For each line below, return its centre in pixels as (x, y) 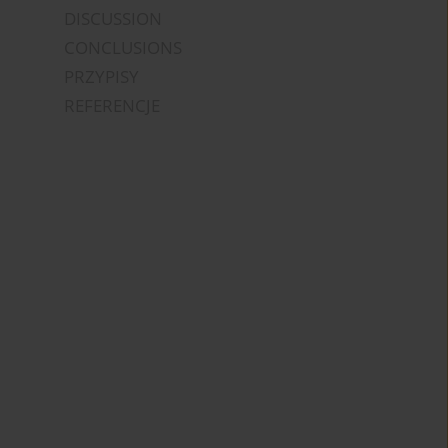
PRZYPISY (102, 76)
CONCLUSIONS (123, 47)
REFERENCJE (112, 105)
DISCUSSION (113, 18)
